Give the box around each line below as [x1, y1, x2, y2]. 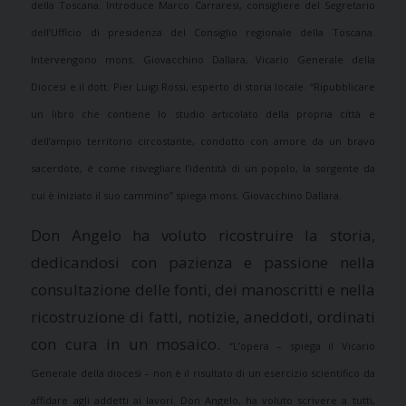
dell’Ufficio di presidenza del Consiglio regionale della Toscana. [31, 24, 375, 39]
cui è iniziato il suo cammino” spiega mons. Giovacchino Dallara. [31, 188, 343, 202]
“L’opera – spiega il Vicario [228, 338, 375, 353]
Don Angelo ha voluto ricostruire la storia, [31, 224, 375, 246]
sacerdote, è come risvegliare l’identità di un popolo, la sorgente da [31, 160, 375, 175]
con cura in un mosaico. [31, 333, 229, 354]
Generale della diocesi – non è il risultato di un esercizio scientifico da [31, 365, 375, 380]
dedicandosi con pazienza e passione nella [31, 251, 375, 273]
